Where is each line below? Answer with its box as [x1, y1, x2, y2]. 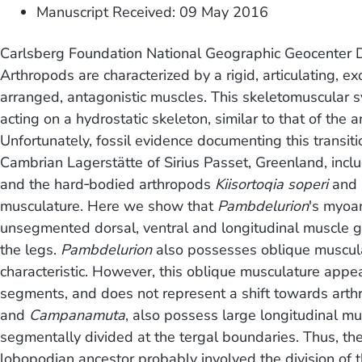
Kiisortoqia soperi [215, 175, 328, 195]
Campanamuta [29, 305, 125, 326]
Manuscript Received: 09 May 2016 [36, 2, 269, 23]
